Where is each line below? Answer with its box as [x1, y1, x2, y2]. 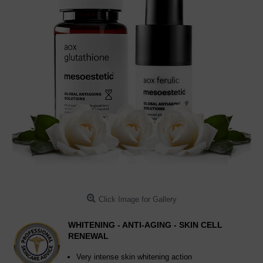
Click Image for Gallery [98, 195, 177, 204]
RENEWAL [68, 231, 109, 241]
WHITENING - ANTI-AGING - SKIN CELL [68, 220, 222, 230]
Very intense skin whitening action [76, 252, 192, 261]
